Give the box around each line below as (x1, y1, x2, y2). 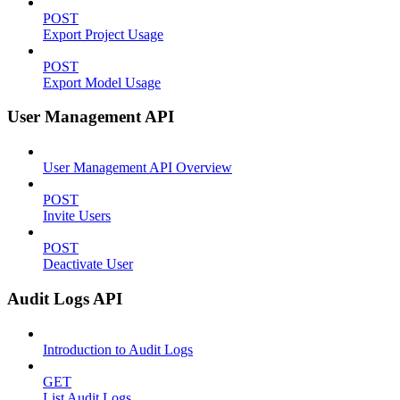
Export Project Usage (43, 26, 163, 42)
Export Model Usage (43, 74, 161, 90)
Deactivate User (43, 256, 133, 272)
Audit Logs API (7, 288, 122, 308)
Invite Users (43, 208, 111, 224)
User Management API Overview (43, 160, 232, 176)
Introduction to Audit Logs (43, 341, 193, 357)
